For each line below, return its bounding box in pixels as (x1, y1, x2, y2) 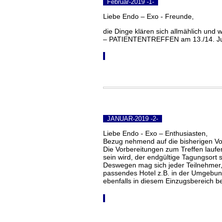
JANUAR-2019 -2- (103, 114, 162, 122)
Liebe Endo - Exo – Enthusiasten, (103, 129, 208, 137)
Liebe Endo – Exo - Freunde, (103, 12, 194, 20)
